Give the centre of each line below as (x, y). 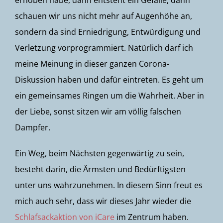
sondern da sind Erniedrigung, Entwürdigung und (108, 32)
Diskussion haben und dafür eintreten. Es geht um (109, 80)
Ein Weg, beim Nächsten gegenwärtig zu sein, (100, 153)
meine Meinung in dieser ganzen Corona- (92, 64)
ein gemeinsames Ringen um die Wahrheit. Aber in (110, 96)
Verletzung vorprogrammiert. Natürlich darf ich (104, 48)
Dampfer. (33, 127)
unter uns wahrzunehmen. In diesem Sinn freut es (109, 185)
